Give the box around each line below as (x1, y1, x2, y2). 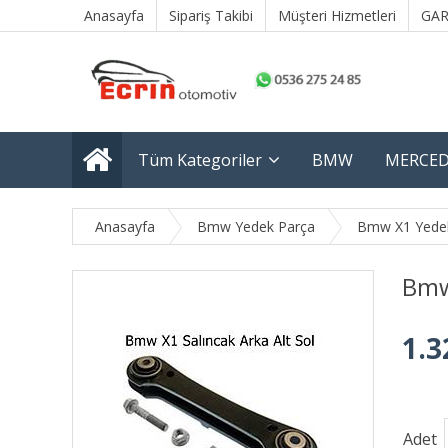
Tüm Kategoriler (138, 149, 262, 171)
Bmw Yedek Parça (197, 217, 315, 236)
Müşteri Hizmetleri (278, 6, 396, 25)
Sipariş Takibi (169, 6, 253, 25)
